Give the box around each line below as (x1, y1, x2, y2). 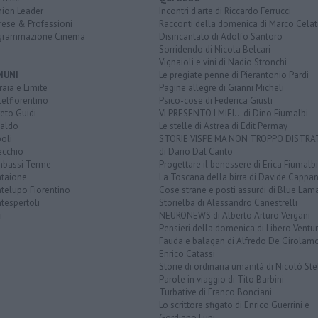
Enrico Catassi (159, 248, 215, 261)
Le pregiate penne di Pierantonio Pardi (159, 69, 309, 82)
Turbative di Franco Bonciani (159, 286, 272, 299)
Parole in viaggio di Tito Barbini (159, 273, 284, 286)
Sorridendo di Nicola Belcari (159, 43, 270, 56)
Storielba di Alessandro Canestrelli (159, 197, 297, 209)
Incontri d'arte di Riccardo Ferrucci (159, 5, 291, 18)
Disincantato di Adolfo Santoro (159, 31, 283, 43)
